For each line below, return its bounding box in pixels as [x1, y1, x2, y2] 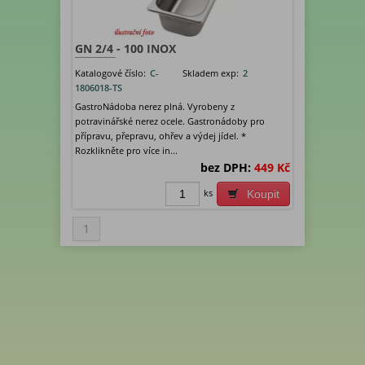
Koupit [247, 187, 279, 200]
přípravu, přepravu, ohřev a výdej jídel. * [75, 129, 246, 142]
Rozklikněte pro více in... [75, 143, 178, 156]
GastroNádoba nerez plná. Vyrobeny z [75, 99, 235, 112]
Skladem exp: [182, 66, 239, 79]
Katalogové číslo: [75, 66, 148, 79]
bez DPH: [200, 159, 251, 175]
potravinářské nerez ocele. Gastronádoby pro [75, 114, 265, 127]
